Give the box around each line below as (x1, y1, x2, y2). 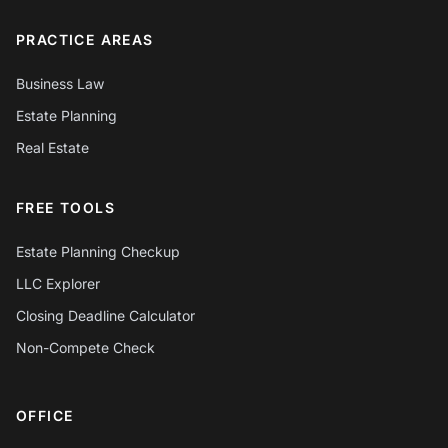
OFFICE (16, 407, 74, 424)
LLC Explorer (16, 275, 100, 292)
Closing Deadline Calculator (16, 307, 195, 324)
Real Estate (16, 139, 89, 156)
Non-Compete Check (16, 339, 155, 356)
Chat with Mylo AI (87, 425, 194, 444)
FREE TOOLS (16, 199, 115, 216)
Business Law (16, 75, 104, 92)
